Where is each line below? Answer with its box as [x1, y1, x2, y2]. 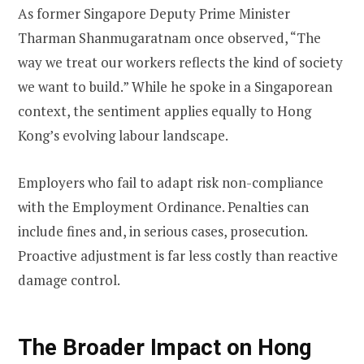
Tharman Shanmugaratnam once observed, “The [18, 28, 321, 48]
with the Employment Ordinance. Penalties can [18, 197, 309, 217]
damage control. [18, 271, 120, 290]
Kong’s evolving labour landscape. [18, 126, 228, 145]
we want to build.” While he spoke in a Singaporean [18, 77, 332, 97]
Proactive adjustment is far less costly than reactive [18, 246, 338, 266]
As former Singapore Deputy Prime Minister [18, 4, 290, 24]
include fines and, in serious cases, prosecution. [18, 222, 307, 241]
